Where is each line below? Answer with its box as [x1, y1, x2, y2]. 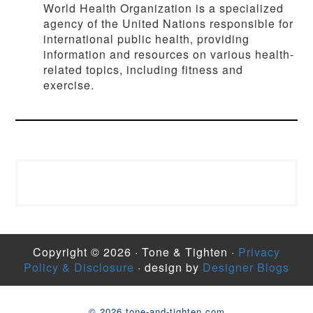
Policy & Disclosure [24, 259, 134, 275]
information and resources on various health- [43, 46, 295, 63]
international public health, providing [43, 31, 250, 48]
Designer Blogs [203, 259, 289, 275]
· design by [134, 259, 203, 275]
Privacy [238, 243, 280, 260]
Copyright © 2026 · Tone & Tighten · [33, 243, 238, 260]
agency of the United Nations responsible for [43, 15, 294, 32]
